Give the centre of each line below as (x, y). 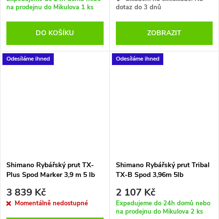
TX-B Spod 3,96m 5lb (149, 175)
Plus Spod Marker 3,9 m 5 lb (51, 175)
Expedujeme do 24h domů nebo (163, 204)
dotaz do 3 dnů (138, 7)
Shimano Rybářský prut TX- (50, 165)
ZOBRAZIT (164, 33)
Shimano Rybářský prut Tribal (163, 165)
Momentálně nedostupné (51, 204)
